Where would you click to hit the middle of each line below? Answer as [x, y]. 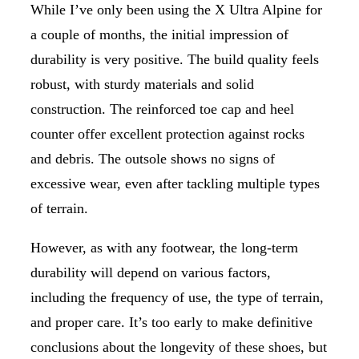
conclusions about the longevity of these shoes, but [179, 347]
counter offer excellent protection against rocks [167, 133]
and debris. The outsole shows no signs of [153, 158]
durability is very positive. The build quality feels [175, 59]
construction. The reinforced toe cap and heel [162, 109]
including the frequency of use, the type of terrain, [177, 297]
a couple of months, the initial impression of [159, 34]
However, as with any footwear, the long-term [164, 247]
